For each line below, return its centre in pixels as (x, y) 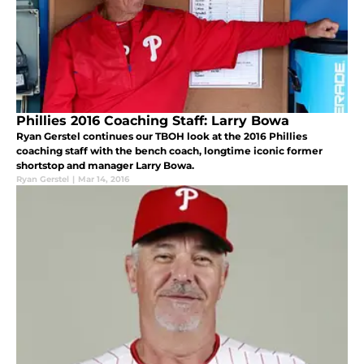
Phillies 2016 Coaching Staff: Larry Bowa (153, 120)
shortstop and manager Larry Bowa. (105, 165)
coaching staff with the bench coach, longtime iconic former (169, 150)
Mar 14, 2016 (104, 179)
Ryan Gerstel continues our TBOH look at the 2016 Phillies (162, 136)
